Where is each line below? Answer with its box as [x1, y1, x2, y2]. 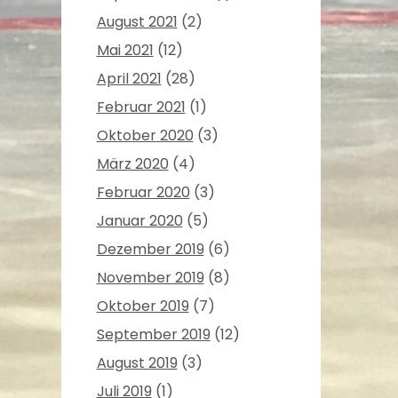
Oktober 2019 [96, 296, 189, 317]
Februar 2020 [96, 182, 190, 203]
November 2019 [96, 267, 204, 289]
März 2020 [96, 154, 169, 175]
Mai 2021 [96, 40, 154, 61]
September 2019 [96, 324, 211, 346]
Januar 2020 [96, 211, 183, 232]
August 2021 [96, 12, 178, 33]
